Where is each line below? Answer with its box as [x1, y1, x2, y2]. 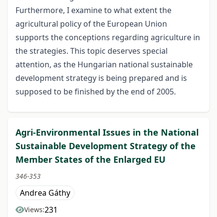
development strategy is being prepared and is [15, 73, 187, 84]
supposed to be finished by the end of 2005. [15, 86, 176, 97]
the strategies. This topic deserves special [15, 46, 168, 57]
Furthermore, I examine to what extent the [15, 5, 171, 16]
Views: [24, 205, 45, 215]
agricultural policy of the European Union [15, 18, 167, 30]
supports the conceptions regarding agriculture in [15, 32, 200, 43]
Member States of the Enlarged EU [15, 154, 166, 166]
